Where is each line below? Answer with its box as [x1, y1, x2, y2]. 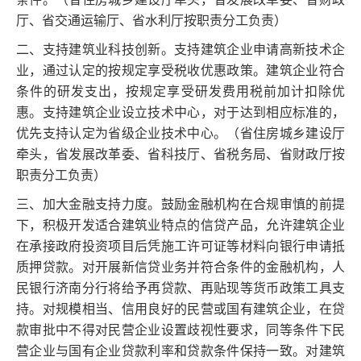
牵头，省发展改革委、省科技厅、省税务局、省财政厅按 [16, 147, 345, 161]
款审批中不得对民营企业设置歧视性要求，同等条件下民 [16, 323, 345, 337]
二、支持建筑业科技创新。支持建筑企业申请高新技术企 [16, 43, 345, 56]
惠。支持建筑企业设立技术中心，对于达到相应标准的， [16, 106, 345, 119]
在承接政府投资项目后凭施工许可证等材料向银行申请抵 [16, 239, 345, 253]
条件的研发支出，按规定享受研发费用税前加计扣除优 [16, 85, 345, 98]
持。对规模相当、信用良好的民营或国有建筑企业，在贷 [16, 302, 345, 316]
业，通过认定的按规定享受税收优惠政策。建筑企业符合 [16, 64, 345, 77]
